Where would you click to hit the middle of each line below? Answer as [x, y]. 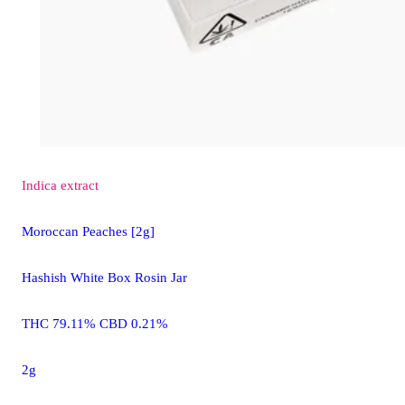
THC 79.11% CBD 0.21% [95, 324]
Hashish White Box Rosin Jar [104, 278]
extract [80, 186]
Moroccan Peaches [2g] [88, 232]
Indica [39, 186]
